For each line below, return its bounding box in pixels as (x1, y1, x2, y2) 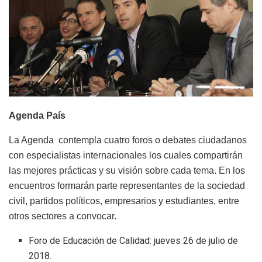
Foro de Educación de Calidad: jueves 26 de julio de (29, 235, 239, 247)
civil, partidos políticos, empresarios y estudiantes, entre (9, 196, 239, 206)
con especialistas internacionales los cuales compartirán (9, 150, 243, 161)
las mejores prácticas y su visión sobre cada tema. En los (9, 166, 245, 176)
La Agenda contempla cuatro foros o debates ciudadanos (9, 135, 247, 146)
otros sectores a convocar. (9, 211, 116, 222)
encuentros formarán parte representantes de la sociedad (9, 181, 245, 191)
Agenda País (9, 111, 68, 121)
